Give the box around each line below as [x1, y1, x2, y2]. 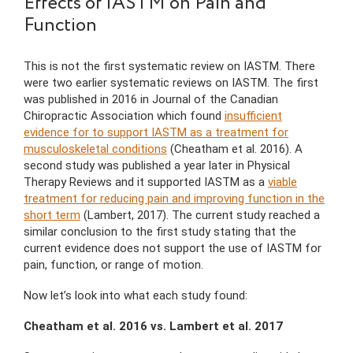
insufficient [225, 109, 282, 124]
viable [268, 175, 297, 190]
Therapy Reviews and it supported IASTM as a [24, 175, 268, 190]
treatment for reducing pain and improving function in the [24, 191, 325, 206]
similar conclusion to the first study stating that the [24, 225, 296, 240]
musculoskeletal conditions [24, 142, 167, 157]
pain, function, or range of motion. [24, 258, 203, 273]
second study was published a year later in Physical [24, 158, 290, 173]
